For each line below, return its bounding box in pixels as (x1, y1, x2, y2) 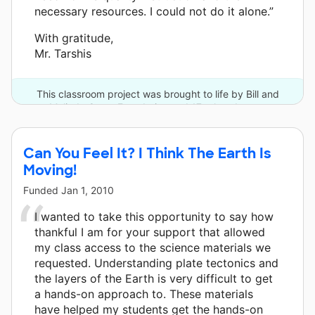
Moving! (23, 160, 77, 179)
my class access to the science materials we (34, 240, 271, 255)
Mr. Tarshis (34, 46, 91, 60)
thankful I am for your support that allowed (34, 224, 265, 239)
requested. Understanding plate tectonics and (34, 255, 278, 270)
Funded (23, 184, 61, 196)
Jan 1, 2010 (61, 184, 114, 196)
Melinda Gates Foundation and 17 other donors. (49, 101, 266, 113)
